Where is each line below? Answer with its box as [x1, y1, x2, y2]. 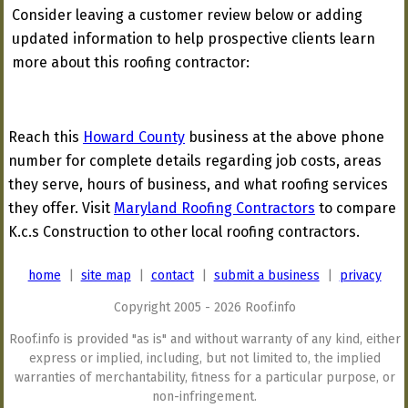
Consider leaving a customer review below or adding [12, 6, 362, 24]
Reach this [8, 128, 83, 146]
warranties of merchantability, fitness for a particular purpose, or [14, 370, 395, 385]
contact [150, 268, 194, 283]
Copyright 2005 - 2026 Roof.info [113, 300, 296, 315]
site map [80, 268, 131, 283]
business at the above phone [185, 128, 384, 146]
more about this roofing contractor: [12, 54, 250, 71]
